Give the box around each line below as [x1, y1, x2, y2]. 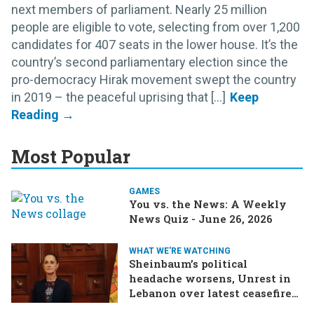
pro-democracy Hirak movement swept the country [11, 71, 296, 87]
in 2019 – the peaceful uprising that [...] [11, 89, 226, 104]
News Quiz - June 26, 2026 [129, 211, 273, 226]
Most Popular [11, 144, 130, 168]
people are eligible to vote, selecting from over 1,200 [11, 19, 300, 34]
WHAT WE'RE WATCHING [129, 246, 231, 257]
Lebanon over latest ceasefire [129, 286, 292, 301]
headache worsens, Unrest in [129, 271, 291, 286]
